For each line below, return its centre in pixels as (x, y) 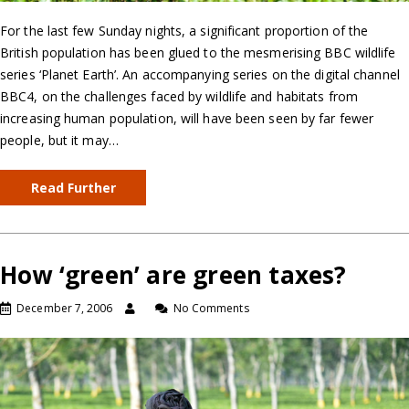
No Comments (211, 309)
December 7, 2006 (65, 309)
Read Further (73, 188)
